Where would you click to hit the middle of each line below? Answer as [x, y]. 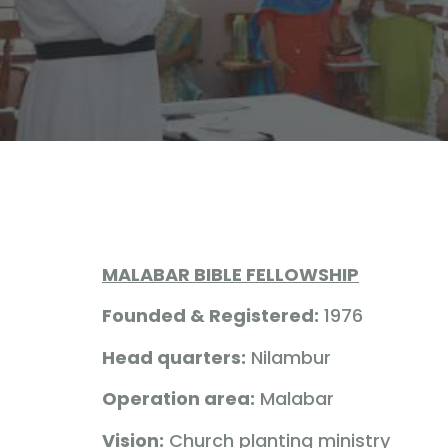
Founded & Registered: [210, 316]
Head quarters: [174, 357]
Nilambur [288, 357]
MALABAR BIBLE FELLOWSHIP [230, 274]
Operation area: [178, 399]
